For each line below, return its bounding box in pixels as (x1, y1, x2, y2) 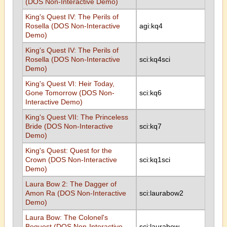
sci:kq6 (139, 89, 162, 97)
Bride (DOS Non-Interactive (25, 122, 113, 130)
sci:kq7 (139, 122, 162, 130)
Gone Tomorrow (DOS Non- (25, 89, 115, 97)
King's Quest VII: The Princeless (25, 113, 128, 121)
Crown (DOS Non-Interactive (25, 156, 117, 164)
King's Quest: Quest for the (25, 146, 112, 155)
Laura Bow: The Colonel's (25, 213, 108, 221)
